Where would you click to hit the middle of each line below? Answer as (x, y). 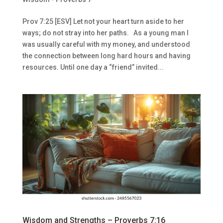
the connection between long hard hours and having (106, 56)
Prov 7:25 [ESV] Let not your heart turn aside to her (103, 21)
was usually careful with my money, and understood (106, 44)
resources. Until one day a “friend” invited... (93, 67)
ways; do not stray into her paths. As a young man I (105, 33)
